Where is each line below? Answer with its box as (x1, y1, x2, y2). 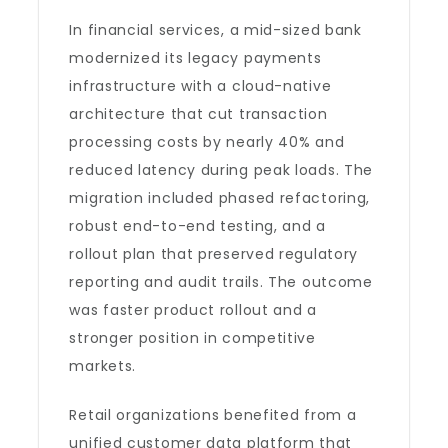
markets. (69, 356, 137, 376)
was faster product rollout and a (69, 300, 317, 320)
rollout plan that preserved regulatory (69, 244, 359, 264)
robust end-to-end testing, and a (69, 216, 326, 236)
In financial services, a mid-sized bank (69, 20, 362, 40)
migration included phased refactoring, (69, 188, 371, 208)
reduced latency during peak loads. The (69, 160, 374, 180)
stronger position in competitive (69, 328, 316, 348)
